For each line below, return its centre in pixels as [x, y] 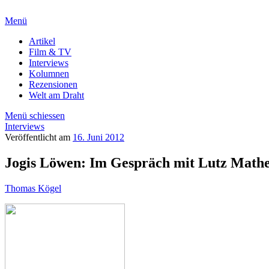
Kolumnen [49, 74]
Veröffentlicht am [39, 137]
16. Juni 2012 [98, 137]
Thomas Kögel [33, 188]
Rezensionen [53, 84]
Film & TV [50, 52]
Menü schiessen [35, 116]
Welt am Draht [56, 95]
